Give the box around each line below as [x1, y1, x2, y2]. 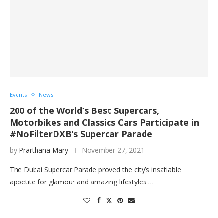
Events [10, 91, 27, 98]
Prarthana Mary [19, 145, 68, 155]
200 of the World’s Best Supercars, [10, 105, 159, 116]
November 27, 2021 [82, 145, 145, 155]
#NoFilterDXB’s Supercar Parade [10, 128, 152, 140]
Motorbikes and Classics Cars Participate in [10, 116, 199, 128]
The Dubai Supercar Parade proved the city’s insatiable [10, 165, 181, 174]
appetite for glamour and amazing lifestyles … [10, 177, 154, 186]
